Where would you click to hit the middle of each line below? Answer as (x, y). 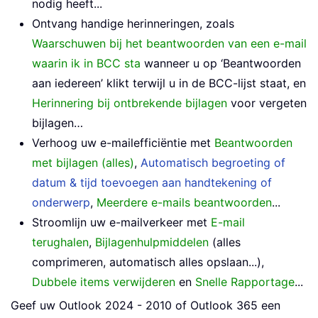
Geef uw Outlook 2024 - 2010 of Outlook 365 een (146, 306)
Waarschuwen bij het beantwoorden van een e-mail (169, 44)
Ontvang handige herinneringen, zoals (133, 24)
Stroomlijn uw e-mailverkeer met (121, 223)
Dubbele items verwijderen (104, 282)
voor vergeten (267, 103)
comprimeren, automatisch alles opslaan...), (148, 262)
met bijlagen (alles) (83, 163)
